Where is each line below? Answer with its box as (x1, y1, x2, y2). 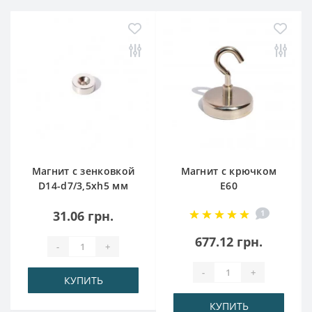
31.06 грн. (53, 208, 114, 224)
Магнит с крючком (180, 164, 277, 178)
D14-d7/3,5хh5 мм (38, 179, 128, 192)
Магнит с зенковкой (31, 164, 135, 178)
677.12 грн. (195, 233, 263, 250)
